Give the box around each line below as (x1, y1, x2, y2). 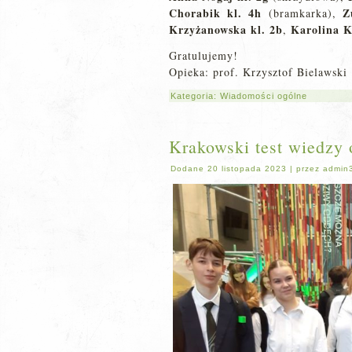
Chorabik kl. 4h (169, 5, 262, 21)
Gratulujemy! (169, 48, 238, 63)
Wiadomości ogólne (220, 91, 307, 101)
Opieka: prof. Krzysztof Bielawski (169, 64, 347, 79)
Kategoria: (170, 91, 220, 101)
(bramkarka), (262, 5, 343, 20)
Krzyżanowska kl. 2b (169, 21, 283, 38)
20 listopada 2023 (207, 164, 287, 173)
